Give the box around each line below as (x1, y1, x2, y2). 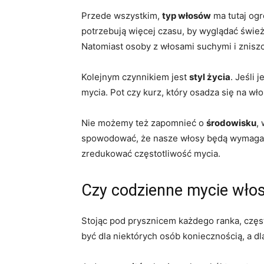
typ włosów (162, 9, 211, 21)
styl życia (189, 71, 230, 82)
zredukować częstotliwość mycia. (81, 147, 220, 159)
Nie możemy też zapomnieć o (81, 117, 206, 128)
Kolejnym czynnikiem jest (81, 71, 189, 82)
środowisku (206, 117, 256, 128)
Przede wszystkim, (81, 9, 162, 21)
